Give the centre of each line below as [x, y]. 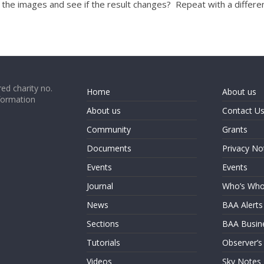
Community [109, 129]
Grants [235, 129]
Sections [103, 224]
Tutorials [103, 242]
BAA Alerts [242, 205]
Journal [100, 186]
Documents [109, 148]
